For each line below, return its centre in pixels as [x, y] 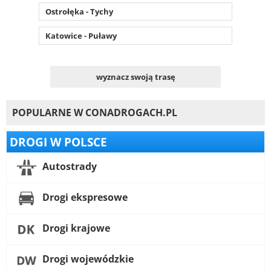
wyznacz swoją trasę [135, 77]
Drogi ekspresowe [84, 198]
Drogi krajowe [75, 228]
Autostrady [68, 167]
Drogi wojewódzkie [87, 259]
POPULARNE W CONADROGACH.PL [95, 112]
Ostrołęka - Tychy [79, 11]
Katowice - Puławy [81, 35]
